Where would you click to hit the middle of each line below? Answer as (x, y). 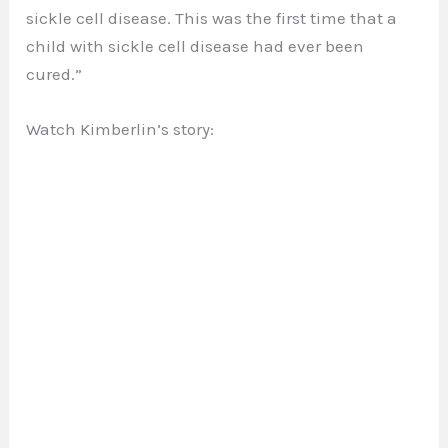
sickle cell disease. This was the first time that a (212, 18)
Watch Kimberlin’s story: (120, 129)
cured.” (54, 74)
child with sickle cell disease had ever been (195, 46)
